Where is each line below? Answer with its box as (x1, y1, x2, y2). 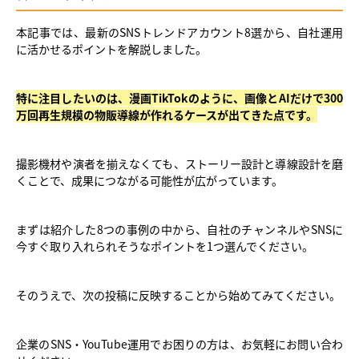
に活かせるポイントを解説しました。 (16, 40, 207, 57)
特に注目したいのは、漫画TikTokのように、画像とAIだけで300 (16, 89, 343, 106)
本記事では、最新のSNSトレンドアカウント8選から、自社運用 (16, 23, 343, 40)
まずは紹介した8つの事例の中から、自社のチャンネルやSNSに (16, 220, 343, 237)
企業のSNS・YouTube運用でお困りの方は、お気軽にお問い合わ (16, 335, 343, 352)
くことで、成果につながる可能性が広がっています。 (16, 171, 283, 188)
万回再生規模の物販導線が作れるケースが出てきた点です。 (16, 106, 317, 123)
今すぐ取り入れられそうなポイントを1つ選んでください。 (16, 237, 313, 254)
